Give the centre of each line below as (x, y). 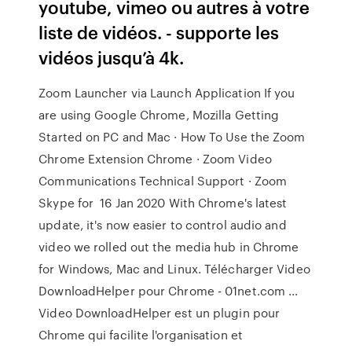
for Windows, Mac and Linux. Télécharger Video (174, 269)
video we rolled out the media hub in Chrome (169, 247)
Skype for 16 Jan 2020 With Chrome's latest (163, 203)
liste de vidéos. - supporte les (159, 32)
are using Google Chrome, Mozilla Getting (159, 115)
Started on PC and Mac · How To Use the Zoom (172, 137)
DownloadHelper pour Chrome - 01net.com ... (169, 291)
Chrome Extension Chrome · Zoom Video (155, 159)
